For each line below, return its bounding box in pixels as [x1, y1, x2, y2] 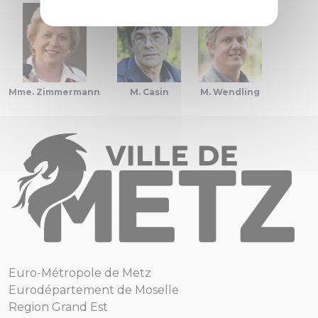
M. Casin [129, 87, 169, 97]
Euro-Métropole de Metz [9, 266, 151, 280]
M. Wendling [200, 87, 260, 97]
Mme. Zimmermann [9, 87, 100, 97]
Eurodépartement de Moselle [9, 283, 179, 297]
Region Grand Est [9, 300, 108, 314]
